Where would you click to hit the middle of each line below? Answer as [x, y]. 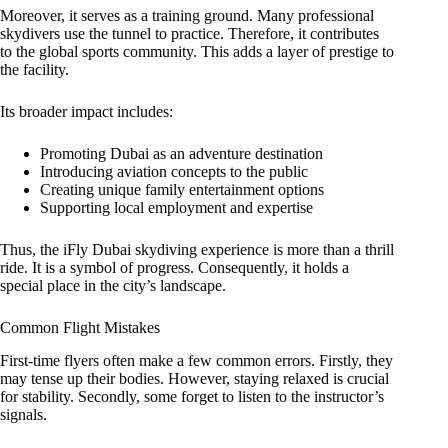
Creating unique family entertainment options [182, 190]
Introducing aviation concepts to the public [174, 172]
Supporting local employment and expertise [176, 208]
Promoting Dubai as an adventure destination [181, 154]
